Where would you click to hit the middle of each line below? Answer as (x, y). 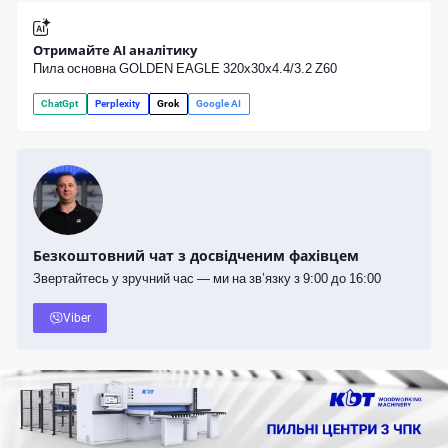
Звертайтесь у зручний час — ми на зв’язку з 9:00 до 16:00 (207, 277)
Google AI (218, 103)
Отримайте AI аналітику (115, 49)
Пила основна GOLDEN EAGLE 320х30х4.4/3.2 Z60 (185, 67)
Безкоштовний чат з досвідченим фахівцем (196, 255)
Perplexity (117, 103)
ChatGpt (59, 103)
